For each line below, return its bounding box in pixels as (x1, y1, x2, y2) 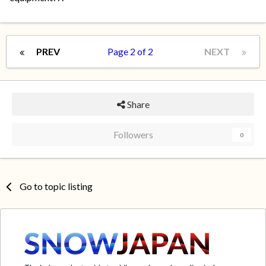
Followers (113, 129, 153, 141)
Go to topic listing (20, 180, 93, 192)
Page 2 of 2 (107, 46, 157, 58)
